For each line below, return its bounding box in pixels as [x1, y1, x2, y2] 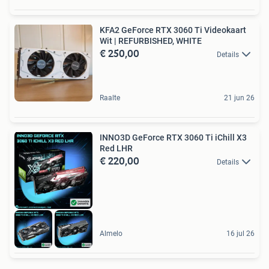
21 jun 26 [224, 93, 255, 102]
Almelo [100, 229, 122, 238]
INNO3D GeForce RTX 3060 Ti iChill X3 [100, 132, 247, 142]
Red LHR [100, 143, 133, 153]
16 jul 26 [226, 229, 255, 238]
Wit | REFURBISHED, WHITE [100, 35, 202, 46]
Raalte [100, 93, 120, 102]
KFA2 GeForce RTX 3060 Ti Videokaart [100, 25, 246, 35]
